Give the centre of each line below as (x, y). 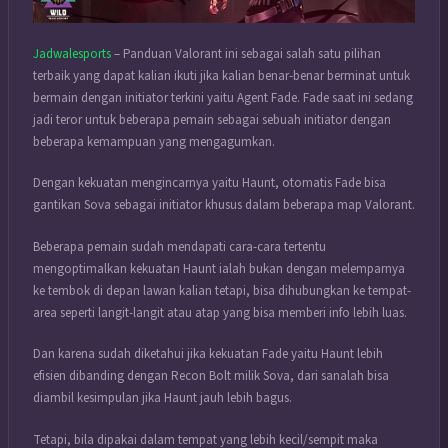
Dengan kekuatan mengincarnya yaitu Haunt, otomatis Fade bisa (209, 183)
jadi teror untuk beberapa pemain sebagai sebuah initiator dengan (212, 119)
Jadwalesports (72, 53)
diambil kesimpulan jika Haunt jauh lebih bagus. (162, 398)
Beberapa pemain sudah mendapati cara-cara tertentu (179, 246)
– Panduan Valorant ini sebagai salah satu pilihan (246, 53)
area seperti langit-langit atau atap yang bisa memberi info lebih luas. (220, 312)
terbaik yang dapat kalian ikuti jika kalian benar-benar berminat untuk (221, 75)
